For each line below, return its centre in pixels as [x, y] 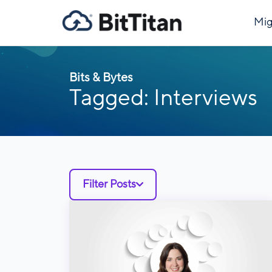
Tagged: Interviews [163, 98]
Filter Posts [109, 184]
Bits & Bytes [101, 78]
